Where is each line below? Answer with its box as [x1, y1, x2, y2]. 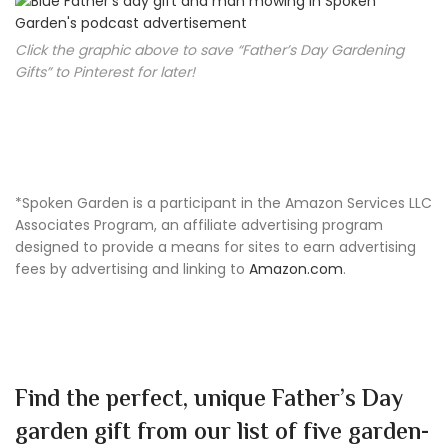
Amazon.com [249, 258, 343, 279]
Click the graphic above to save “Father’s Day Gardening [15, 39, 404, 60]
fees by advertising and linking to [15, 258, 249, 279]
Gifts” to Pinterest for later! [15, 61, 195, 82]
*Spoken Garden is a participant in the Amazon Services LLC [15, 192, 432, 213]
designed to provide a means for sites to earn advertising [15, 236, 416, 257]
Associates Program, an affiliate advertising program [15, 214, 383, 235]
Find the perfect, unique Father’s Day [15, 381, 403, 419]
